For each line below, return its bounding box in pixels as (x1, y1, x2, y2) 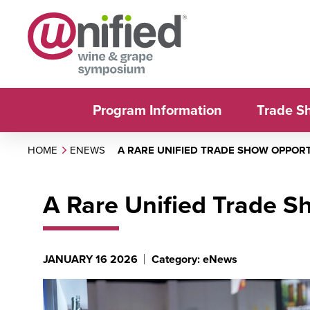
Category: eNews (152, 251, 237, 267)
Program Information (92, 100, 222, 120)
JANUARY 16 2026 (43, 251, 138, 267)
